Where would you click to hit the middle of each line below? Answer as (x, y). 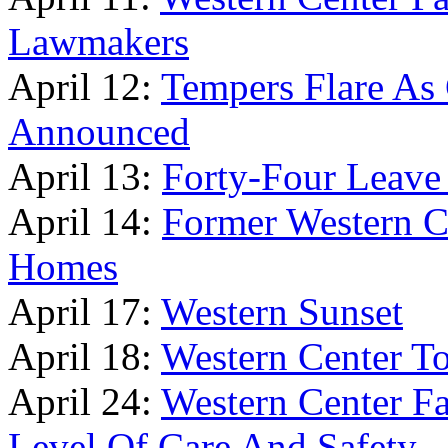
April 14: (85, 221)
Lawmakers (98, 41)
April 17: (84, 311)
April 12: (84, 86)
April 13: (85, 176)
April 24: (84, 401)
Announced (99, 131)
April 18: (84, 356)
